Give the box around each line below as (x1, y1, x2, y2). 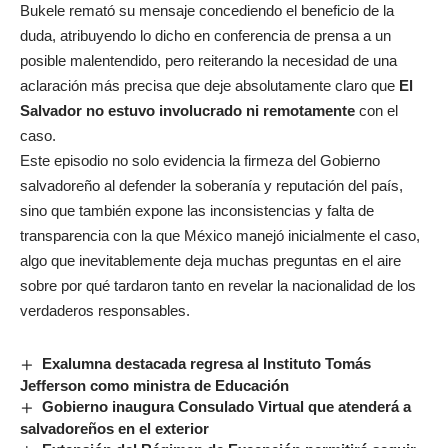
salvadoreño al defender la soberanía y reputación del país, (20, 177, 403, 195)
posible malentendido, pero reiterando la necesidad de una (20, 52, 397, 70)
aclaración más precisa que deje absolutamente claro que (20, 77, 399, 95)
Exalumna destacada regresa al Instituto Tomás (42, 355, 372, 373)
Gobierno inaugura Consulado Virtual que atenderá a (42, 398, 412, 416)
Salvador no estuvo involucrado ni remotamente (20, 102, 355, 120)
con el (355, 102, 398, 120)
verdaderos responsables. (20, 302, 190, 320)
